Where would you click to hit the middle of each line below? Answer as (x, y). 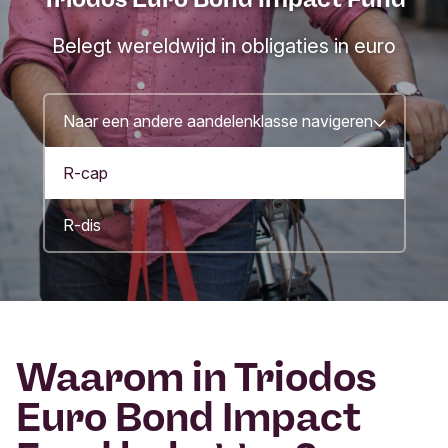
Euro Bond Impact (188, 417)
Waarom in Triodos (196, 377)
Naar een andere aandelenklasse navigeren (217, 121)
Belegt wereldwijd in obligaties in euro (224, 46)
